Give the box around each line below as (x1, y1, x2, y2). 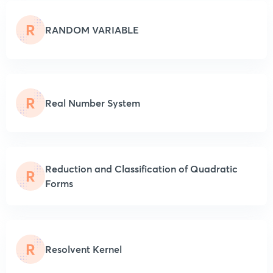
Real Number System (45, 96, 140, 109)
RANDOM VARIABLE (45, 23, 139, 36)
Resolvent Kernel (45, 242, 122, 255)
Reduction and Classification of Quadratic (45, 161, 238, 175)
